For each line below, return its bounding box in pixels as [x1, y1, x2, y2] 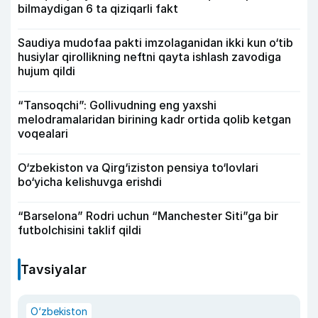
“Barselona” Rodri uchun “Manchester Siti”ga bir [18, 209, 278, 223]
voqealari [18, 126, 68, 141]
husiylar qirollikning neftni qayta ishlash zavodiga [18, 50, 281, 64]
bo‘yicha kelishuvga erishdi [18, 175, 162, 189]
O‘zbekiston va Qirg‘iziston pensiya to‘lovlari [18, 160, 258, 175]
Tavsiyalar [21, 262, 87, 277]
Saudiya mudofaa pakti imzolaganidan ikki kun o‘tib [18, 35, 293, 50]
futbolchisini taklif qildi [18, 223, 141, 237]
